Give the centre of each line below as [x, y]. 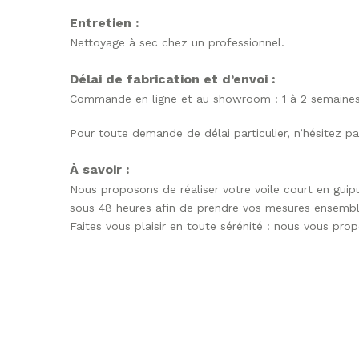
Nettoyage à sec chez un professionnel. [177, 42]
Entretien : [105, 23]
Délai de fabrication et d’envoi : [173, 79]
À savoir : [102, 169]
